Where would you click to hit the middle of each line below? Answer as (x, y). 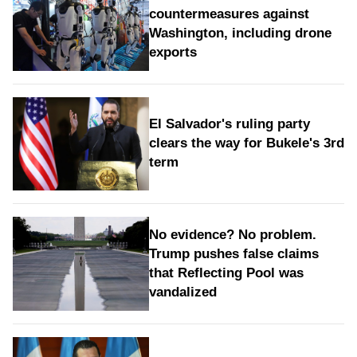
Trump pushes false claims (233, 254)
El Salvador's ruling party (229, 124)
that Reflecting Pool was (226, 273)
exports (173, 52)
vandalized (182, 292)
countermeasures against (229, 14)
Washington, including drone (240, 33)
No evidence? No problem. (232, 235)
